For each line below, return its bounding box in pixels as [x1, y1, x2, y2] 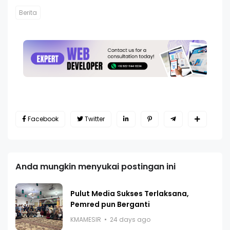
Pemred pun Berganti [70, 199, 150, 209]
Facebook [28, 114, 59, 123]
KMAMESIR [70, 215, 101, 224]
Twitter [85, 114, 105, 123]
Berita [19, 8, 37, 17]
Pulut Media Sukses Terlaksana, [70, 188, 189, 199]
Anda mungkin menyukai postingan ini [15, 160, 176, 172]
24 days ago [110, 215, 150, 224]
